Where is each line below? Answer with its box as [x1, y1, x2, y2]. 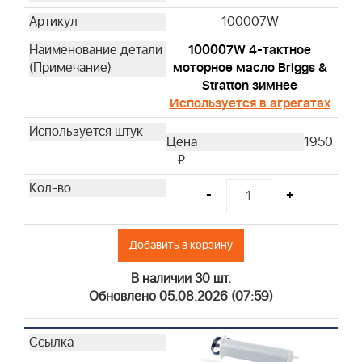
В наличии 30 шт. [131, 269, 231, 289]
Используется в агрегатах [169, 94, 330, 114]
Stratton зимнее [202, 76, 297, 96]
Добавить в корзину [129, 237, 233, 255]
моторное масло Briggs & [172, 58, 327, 78]
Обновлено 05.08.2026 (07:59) [89, 287, 273, 307]
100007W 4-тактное [188, 40, 311, 61]
